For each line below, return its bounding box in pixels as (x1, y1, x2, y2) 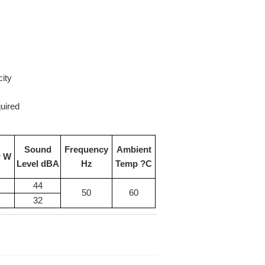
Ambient (116, 144, 151, 154)
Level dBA (16, 159, 59, 169)
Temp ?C (115, 159, 152, 169)
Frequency (64, 144, 108, 154)
